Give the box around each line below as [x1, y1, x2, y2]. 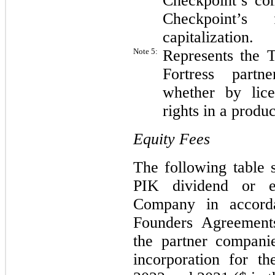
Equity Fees [133, 130, 210, 149]
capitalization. [163, 28, 254, 47]
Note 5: [133, 47, 158, 56]
